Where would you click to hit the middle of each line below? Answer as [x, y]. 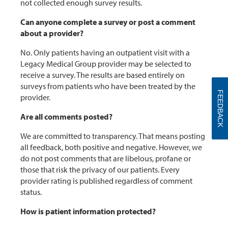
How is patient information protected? [88, 211]
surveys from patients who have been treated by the [108, 86]
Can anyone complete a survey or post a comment [108, 22]
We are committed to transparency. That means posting [113, 136]
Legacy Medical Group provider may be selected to [106, 64]
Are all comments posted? [66, 117]
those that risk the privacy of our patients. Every [100, 170]
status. [32, 192]
